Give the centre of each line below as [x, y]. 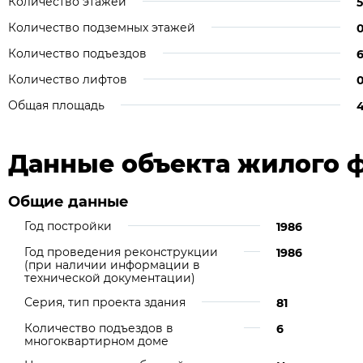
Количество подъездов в [99, 328]
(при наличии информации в [112, 265]
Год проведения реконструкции [121, 252]
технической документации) [110, 278]
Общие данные [68, 202]
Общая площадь [56, 105]
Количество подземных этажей [102, 28]
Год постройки [68, 226]
